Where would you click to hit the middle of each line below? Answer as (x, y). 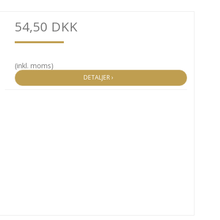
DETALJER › (101, 78)
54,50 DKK (46, 27)
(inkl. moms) (34, 66)
